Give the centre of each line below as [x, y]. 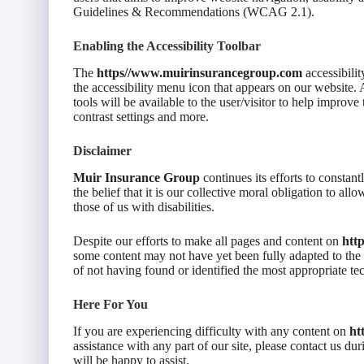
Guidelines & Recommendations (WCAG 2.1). [194, 12]
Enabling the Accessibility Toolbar [167, 46]
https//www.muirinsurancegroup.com [199, 73]
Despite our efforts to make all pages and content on [208, 240]
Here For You [110, 304]
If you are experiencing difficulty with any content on [211, 331]
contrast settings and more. [141, 117]
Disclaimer [102, 151]
